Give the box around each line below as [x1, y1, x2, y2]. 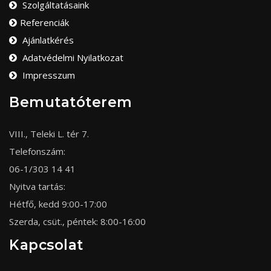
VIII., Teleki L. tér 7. [9, 128, 89, 140]
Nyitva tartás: [9, 180, 65, 193]
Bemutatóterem [9, 94, 132, 111]
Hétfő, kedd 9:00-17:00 [9, 198, 107, 211]
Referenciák [20, 16, 69, 29]
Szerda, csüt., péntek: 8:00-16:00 [9, 215, 146, 228]
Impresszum [20, 69, 75, 82]
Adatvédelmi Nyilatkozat [20, 51, 123, 64]
